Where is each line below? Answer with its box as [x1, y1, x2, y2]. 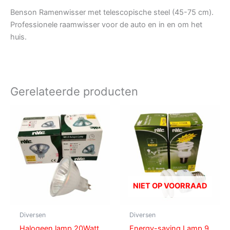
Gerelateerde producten [10, 84, 138, 98]
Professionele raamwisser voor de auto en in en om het [10, 20, 202, 29]
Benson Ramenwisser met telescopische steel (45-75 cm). [10, 7, 214, 17]
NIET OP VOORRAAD [132, 181, 207, 191]
